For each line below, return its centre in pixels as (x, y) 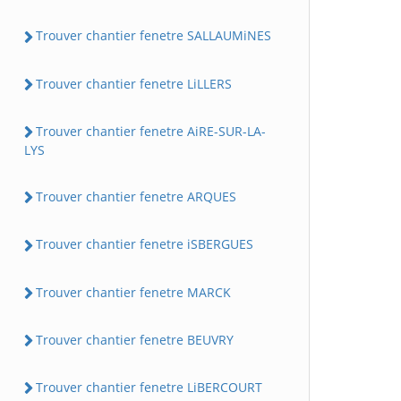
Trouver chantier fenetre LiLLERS (134, 83)
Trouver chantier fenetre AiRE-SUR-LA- (151, 131)
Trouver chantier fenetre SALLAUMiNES (154, 36)
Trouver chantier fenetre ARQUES (136, 196)
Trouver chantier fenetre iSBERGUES (145, 244)
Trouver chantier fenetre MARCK (133, 292)
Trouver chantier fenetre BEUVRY (135, 339)
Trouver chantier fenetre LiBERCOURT (149, 387)
